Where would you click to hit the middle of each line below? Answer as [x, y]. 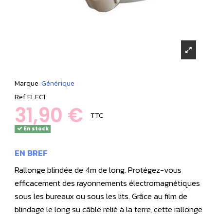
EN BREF [31, 153]
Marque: [27, 83]
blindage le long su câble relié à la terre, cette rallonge [109, 209]
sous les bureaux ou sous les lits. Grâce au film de [101, 196]
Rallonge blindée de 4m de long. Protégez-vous [98, 170]
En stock [35, 129]
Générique [58, 83]
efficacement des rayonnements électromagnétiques [107, 183]
